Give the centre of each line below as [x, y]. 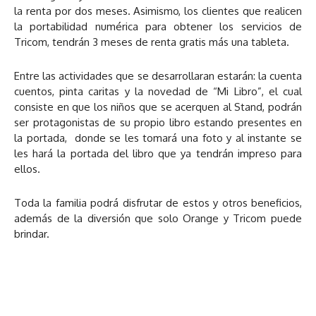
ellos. [27, 169]
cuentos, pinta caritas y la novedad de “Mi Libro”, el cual [158, 91]
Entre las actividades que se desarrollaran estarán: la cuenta [158, 75]
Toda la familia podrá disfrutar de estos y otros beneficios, [158, 202]
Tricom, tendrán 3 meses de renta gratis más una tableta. [152, 42]
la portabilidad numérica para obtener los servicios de [158, 26]
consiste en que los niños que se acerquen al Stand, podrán [158, 107]
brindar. [32, 233]
